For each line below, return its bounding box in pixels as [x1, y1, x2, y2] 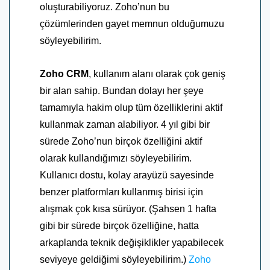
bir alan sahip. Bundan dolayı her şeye [40, 85, 204, 96]
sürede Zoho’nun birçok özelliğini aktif [40, 136, 202, 146]
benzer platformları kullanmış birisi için [40, 186, 203, 197]
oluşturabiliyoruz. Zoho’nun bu [40, 1, 169, 12]
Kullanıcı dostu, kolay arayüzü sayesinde [40, 169, 214, 180]
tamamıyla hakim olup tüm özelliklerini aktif [40, 102, 222, 113]
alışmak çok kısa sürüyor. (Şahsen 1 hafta [40, 203, 216, 214]
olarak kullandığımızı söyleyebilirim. [40, 152, 192, 163]
